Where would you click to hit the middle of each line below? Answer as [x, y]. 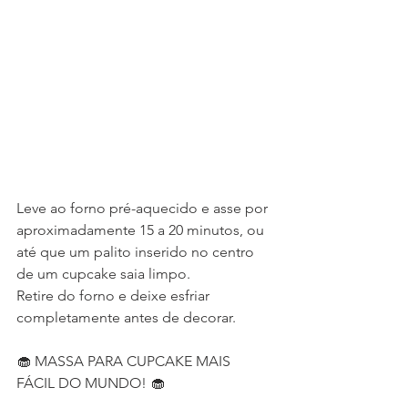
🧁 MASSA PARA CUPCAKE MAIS [125, 361]
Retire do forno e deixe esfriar [115, 295]
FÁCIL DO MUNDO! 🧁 [91, 382]
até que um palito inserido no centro [137, 251]
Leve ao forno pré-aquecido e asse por [144, 208]
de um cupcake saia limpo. [103, 273]
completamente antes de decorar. [126, 317]
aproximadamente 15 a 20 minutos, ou [142, 229]
